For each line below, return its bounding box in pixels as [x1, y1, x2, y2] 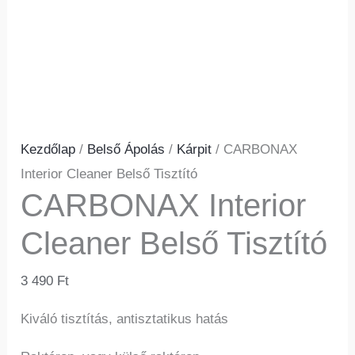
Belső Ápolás [87, 142, 166, 158]
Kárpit [177, 142, 212, 158]
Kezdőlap [21, 142, 76, 158]
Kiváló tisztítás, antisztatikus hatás [21, 311, 229, 327]
